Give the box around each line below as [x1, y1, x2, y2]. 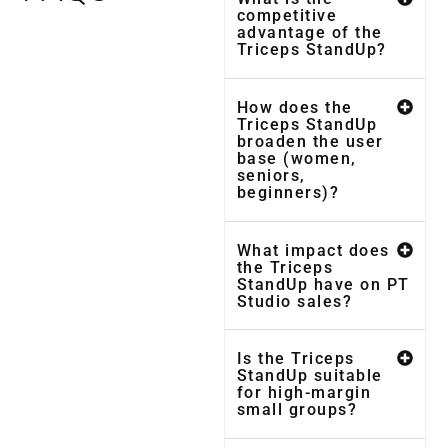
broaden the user [236, 131, 384, 151]
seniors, [236, 165, 306, 185]
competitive [236, 5, 338, 25]
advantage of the [236, 22, 383, 42]
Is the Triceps [236, 349, 355, 369]
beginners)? [236, 182, 340, 202]
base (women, [236, 148, 357, 168]
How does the [236, 97, 353, 117]
